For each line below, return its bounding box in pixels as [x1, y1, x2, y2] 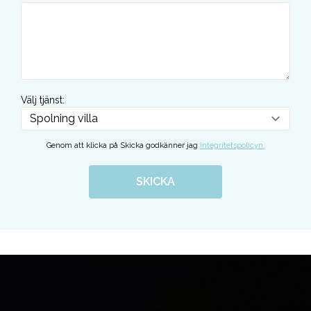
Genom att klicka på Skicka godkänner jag [46, 141, 198, 150]
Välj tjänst [21, 94, 62, 106]
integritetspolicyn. [199, 141, 265, 150]
